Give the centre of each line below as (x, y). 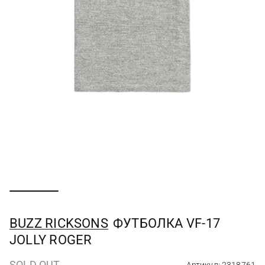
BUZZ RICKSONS (59, 223)
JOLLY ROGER (51, 240)
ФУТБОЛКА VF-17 (166, 223)
